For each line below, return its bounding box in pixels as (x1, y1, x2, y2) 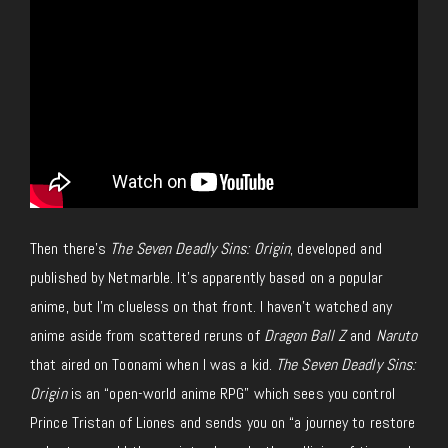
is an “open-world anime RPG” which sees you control (66, 383, 395, 405)
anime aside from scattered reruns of (30, 325, 264, 347)
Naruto (375, 325, 418, 347)
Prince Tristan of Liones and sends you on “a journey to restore (30, 412, 416, 434)
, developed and (290, 238, 382, 260)
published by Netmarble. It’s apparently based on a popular (30, 267, 383, 289)
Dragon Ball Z (263, 325, 347, 347)
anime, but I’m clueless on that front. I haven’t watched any (30, 296, 393, 318)
